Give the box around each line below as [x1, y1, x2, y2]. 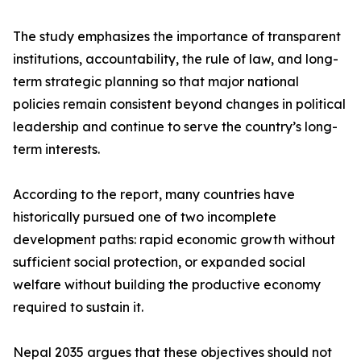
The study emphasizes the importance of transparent [13, 28, 341, 45]
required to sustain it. [13, 299, 143, 316]
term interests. [13, 141, 100, 158]
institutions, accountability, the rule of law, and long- [13, 51, 338, 68]
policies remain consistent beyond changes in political [13, 96, 346, 113]
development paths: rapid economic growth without [13, 231, 335, 248]
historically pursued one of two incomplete [13, 209, 276, 226]
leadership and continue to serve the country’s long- [13, 118, 338, 135]
